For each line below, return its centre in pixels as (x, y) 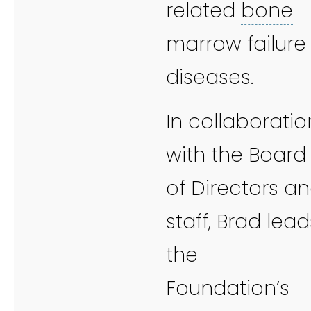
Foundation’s (228, 288)
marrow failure (236, 44)
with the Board (236, 155)
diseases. (210, 77)
